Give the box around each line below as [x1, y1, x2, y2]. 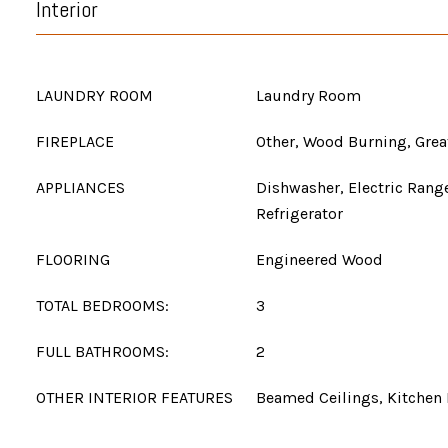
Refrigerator [256, 204, 343, 223]
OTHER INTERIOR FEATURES [36, 388, 233, 407]
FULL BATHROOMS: [36, 342, 169, 361]
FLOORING [36, 250, 110, 269]
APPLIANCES [36, 178, 125, 197]
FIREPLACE [36, 132, 114, 151]
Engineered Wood [256, 250, 383, 269]
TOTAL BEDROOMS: [36, 296, 169, 315]
